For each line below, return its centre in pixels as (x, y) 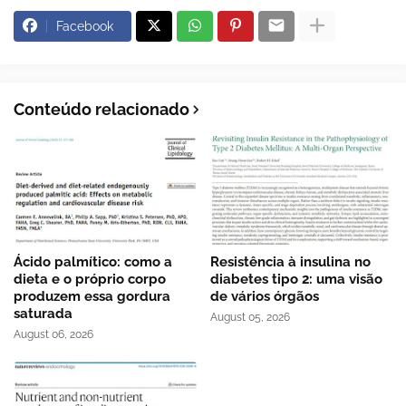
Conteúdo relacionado (101, 109)
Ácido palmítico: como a (93, 261)
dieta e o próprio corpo (90, 279)
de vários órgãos (264, 296)
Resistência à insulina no (290, 261)
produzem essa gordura (92, 296)
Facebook (85, 26)
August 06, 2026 (53, 334)
